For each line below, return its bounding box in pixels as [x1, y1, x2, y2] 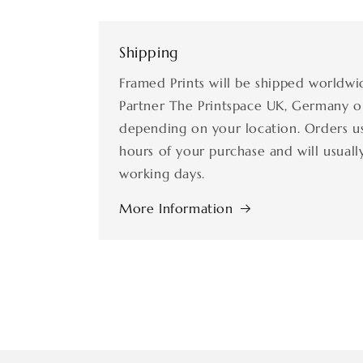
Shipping [119, 43, 179, 62]
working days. [119, 165, 205, 181]
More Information [119, 200, 233, 216]
